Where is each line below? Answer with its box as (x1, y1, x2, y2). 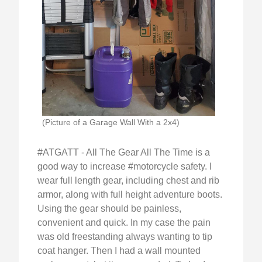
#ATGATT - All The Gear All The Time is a (37, 147, 210, 158)
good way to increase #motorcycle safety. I (37, 161, 212, 172)
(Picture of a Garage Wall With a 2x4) (42, 118, 180, 127)
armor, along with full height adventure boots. (37, 189, 222, 200)
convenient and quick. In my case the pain (37, 218, 211, 228)
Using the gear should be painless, (37, 204, 181, 214)
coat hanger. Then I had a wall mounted (37, 246, 201, 256)
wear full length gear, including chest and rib (37, 175, 219, 186)
